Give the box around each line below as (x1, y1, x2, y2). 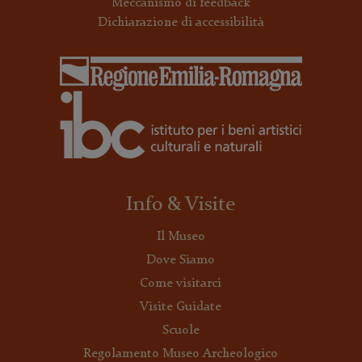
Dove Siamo (146, 254, 216, 267)
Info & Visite (126, 194, 236, 215)
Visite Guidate (140, 301, 222, 314)
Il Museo (156, 230, 205, 244)
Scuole (162, 324, 200, 338)
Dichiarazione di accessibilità (97, 16, 264, 30)
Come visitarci (140, 277, 222, 291)
